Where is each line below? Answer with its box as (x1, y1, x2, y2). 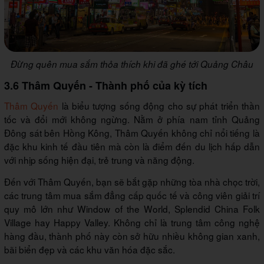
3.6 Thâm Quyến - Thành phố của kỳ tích (4, 77, 207, 93)
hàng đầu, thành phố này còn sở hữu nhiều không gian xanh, (4, 229, 260, 242)
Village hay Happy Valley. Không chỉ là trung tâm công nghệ (4, 215, 260, 229)
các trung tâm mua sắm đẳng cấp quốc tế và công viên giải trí (4, 188, 260, 202)
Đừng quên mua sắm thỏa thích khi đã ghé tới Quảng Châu (11, 57, 253, 70)
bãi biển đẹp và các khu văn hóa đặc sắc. (4, 242, 175, 256)
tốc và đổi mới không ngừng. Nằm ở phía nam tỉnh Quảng (4, 112, 260, 126)
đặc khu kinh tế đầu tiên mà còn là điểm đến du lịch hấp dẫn (4, 139, 260, 153)
